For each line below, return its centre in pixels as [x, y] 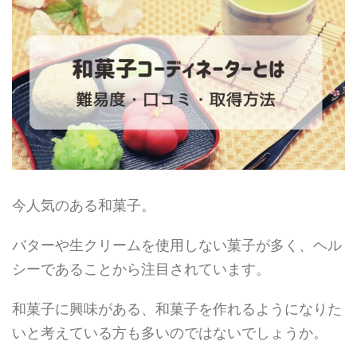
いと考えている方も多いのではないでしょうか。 [170, 333]
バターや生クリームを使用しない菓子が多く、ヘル [177, 245]
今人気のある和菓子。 [84, 206]
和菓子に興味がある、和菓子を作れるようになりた [177, 309]
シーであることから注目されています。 [141, 269]
